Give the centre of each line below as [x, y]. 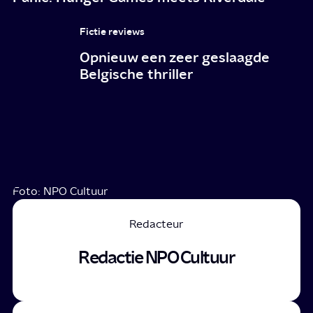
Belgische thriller [137, 73]
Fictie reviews [112, 31]
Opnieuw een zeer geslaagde [175, 57]
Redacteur [156, 224]
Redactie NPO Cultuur [156, 257]
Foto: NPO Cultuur [61, 191]
